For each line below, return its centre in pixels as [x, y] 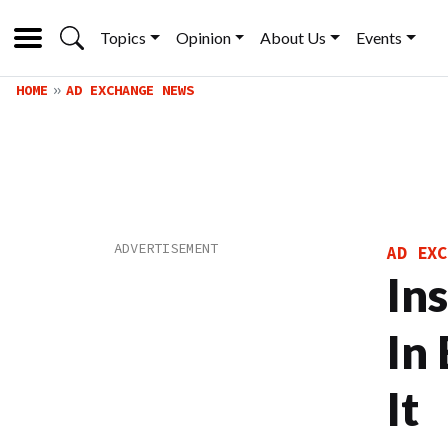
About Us [293, 37]
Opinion [203, 37]
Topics [123, 37]
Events [379, 37]
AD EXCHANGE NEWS [130, 90]
